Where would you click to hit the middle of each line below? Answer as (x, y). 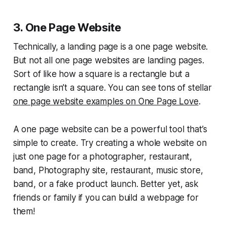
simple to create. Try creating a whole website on (110, 143)
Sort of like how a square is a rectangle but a (101, 74)
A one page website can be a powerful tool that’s (110, 129)
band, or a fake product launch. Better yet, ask (106, 184)
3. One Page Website (67, 27)
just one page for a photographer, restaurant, (103, 156)
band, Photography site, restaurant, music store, (108, 170)
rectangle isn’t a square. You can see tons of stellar (112, 87)
